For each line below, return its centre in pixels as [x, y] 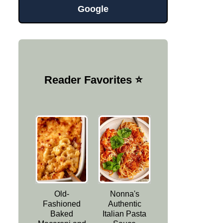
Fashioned [62, 204]
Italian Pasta [124, 214]
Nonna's [124, 194]
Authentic [124, 204]
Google [93, 9]
